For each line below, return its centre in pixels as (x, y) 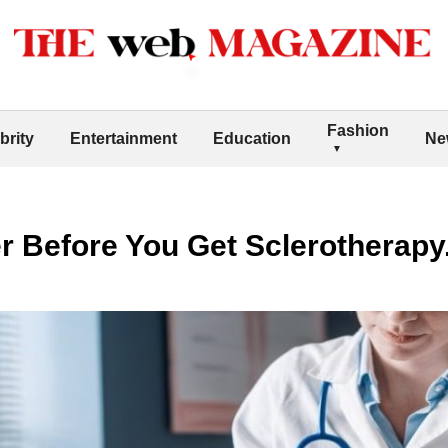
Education (252, 138)
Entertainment (123, 138)
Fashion (358, 130)
